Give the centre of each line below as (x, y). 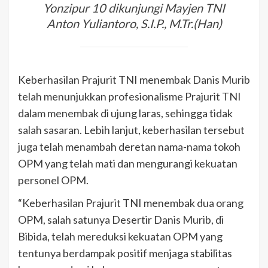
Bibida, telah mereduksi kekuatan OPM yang (120, 236)
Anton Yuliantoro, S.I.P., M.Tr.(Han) (134, 24)
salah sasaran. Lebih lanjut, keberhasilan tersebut (131, 130)
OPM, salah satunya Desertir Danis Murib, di (121, 219)
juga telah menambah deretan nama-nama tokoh (129, 146)
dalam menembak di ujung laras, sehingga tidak (125, 113)
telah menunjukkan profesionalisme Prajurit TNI (130, 96)
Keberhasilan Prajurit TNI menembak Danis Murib (134, 79)
